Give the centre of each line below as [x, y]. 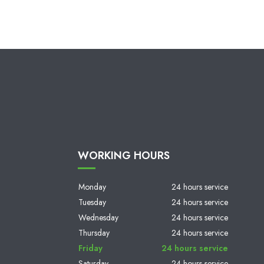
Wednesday [98, 218]
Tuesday [92, 202]
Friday [90, 248]
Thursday [94, 233]
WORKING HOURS [124, 156]
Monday [92, 187]
